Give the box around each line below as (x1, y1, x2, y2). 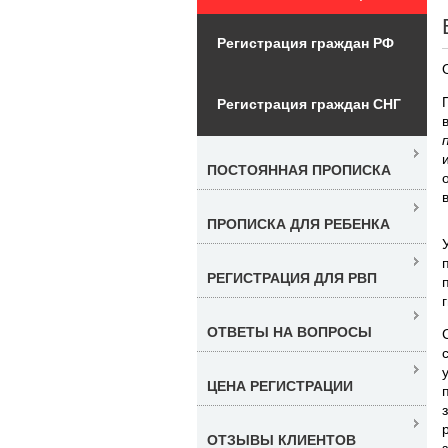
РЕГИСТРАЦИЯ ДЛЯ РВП (207, 269, 377, 286)
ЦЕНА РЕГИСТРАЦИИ (207, 377, 353, 394)
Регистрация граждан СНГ (217, 95, 401, 112)
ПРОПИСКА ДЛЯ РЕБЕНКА (207, 215, 390, 232)
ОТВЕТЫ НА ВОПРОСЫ (207, 323, 372, 340)
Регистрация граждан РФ (217, 34, 394, 51)
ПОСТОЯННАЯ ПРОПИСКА (207, 161, 391, 178)
